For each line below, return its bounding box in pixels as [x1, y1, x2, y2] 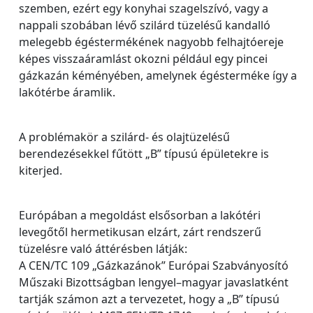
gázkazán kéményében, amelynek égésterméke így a [19, 68, 297, 83]
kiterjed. [19, 163, 62, 178]
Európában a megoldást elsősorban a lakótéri [19, 208, 261, 223]
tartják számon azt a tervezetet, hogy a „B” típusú [19, 291, 279, 307]
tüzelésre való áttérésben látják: [19, 241, 187, 256]
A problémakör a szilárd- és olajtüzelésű [19, 129, 230, 145]
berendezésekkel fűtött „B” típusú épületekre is [19, 146, 269, 161]
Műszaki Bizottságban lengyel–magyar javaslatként [19, 275, 289, 290]
